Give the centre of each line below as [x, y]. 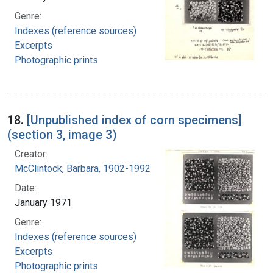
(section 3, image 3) [62, 135]
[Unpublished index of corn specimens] [134, 120]
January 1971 [43, 203]
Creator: [31, 154]
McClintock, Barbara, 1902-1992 [83, 169]
